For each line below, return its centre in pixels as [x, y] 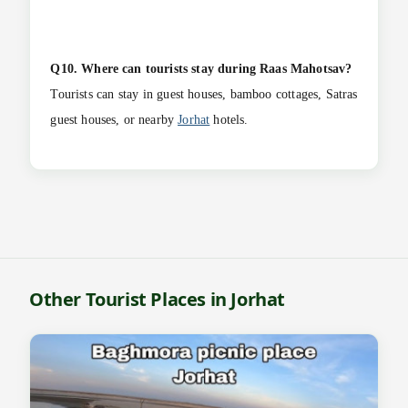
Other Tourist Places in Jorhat [157, 300]
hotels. [229, 120]
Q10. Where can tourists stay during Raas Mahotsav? [201, 69]
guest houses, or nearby [114, 120]
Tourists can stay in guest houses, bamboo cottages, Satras [204, 95]
